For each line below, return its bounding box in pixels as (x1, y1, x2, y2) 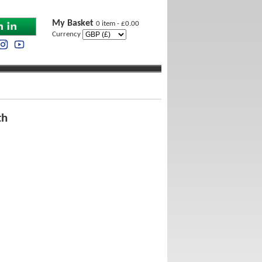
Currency (52, 30, 82, 38)
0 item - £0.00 (96, 20, 139, 27)
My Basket (52, 19, 96, 28)
